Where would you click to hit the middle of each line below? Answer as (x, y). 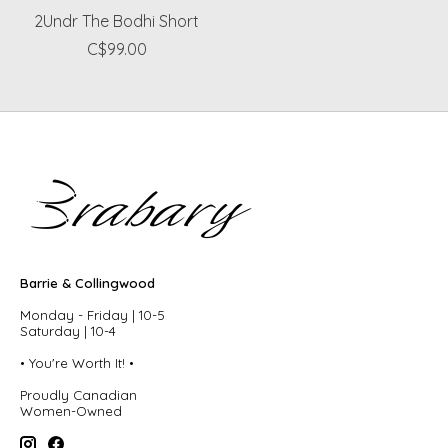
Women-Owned (71, 411)
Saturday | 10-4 (68, 331)
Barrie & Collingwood (87, 283)
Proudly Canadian (78, 395)
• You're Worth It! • (77, 363)
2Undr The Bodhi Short (117, 21)
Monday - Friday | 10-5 (92, 315)
